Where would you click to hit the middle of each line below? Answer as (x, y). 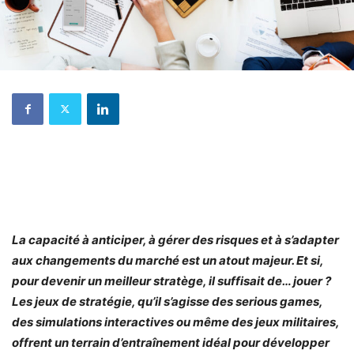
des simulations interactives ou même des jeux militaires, (175, 322)
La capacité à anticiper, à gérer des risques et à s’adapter (175, 239)
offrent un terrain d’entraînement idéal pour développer (171, 342)
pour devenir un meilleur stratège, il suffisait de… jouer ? (171, 281)
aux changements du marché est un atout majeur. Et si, (168, 260)
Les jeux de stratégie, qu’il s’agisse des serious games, (167, 301)
